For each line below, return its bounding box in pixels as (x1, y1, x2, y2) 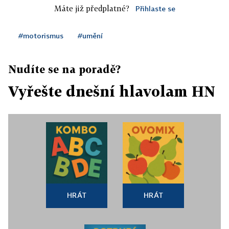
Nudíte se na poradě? (8, 63, 121, 75)
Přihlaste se (135, 4, 175, 13)
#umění (78, 31, 103, 40)
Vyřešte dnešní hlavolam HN (8, 83, 215, 100)
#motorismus (18, 31, 63, 40)
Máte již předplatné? (54, 4, 129, 13)
